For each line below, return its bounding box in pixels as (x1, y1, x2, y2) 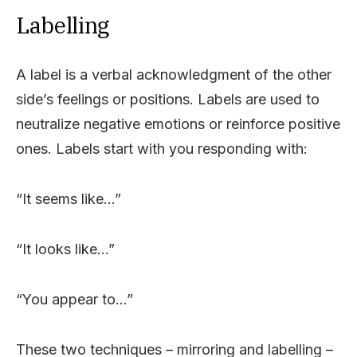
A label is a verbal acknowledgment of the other (16, 65, 331, 83)
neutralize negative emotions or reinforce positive (16, 115, 340, 132)
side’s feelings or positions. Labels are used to (16, 90, 320, 108)
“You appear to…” (16, 290, 133, 308)
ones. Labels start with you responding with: (16, 139, 308, 157)
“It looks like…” (16, 240, 115, 257)
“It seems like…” (16, 190, 121, 207)
